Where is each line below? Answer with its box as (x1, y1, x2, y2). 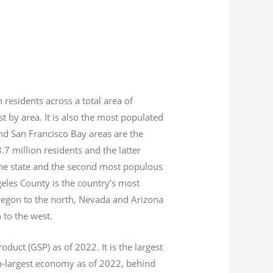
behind (124, 257, 156, 269)
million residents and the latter (12, 143, 141, 156)
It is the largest (99, 240, 163, 253)
